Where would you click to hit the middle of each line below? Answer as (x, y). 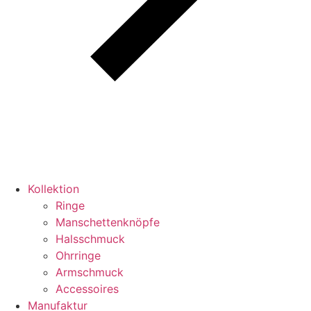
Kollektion (53, 189)
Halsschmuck (90, 239)
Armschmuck (90, 272)
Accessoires (87, 289)
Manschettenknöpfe (108, 222)
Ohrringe (78, 255)
